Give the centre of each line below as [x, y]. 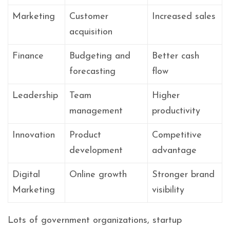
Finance [28, 56]
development [96, 151]
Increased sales [184, 17]
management [96, 111]
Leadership [35, 96]
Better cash [176, 56]
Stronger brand [183, 175]
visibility [168, 190]
